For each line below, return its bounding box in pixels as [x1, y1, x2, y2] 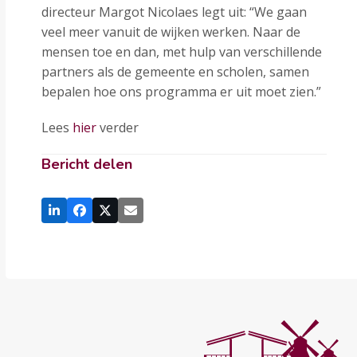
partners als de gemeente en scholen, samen [41, 63, 310, 80]
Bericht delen [41, 155, 133, 174]
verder [96, 119, 139, 136]
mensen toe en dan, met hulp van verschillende [41, 43, 323, 61]
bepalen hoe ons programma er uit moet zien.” [41, 83, 322, 100]
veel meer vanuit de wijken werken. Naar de [41, 23, 301, 41]
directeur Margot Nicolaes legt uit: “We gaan [41, 3, 308, 21]
